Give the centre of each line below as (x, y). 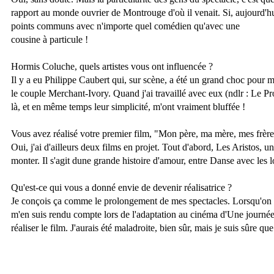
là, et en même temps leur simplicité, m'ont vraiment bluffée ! (128, 107)
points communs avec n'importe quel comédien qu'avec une (125, 26)
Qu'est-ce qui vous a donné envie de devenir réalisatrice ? (121, 188)
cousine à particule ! (50, 40)
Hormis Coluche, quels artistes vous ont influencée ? (112, 67)
